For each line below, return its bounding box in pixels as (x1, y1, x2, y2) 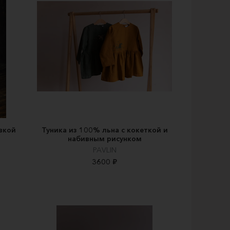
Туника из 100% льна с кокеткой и (41, 125, 168, 135)
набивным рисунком (67, 134, 142, 144)
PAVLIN (92, 145, 117, 155)
